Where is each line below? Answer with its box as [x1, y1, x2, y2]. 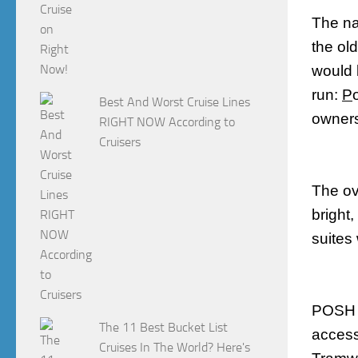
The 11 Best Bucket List [99, 320, 229, 336]
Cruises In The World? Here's [99, 340, 251, 356]
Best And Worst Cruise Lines [99, 94, 251, 110]
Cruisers [99, 134, 141, 150]
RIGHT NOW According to [99, 114, 236, 130]
